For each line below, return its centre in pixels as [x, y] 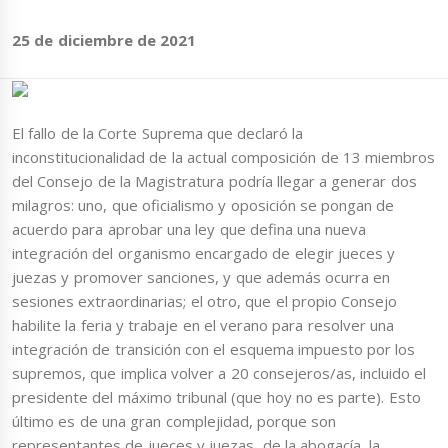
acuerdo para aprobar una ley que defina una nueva [189, 229]
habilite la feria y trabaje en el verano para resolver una [203, 325]
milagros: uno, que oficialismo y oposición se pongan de [203, 205]
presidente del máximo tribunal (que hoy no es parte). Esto [216, 397]
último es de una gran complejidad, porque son [174, 421]
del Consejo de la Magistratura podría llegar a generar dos [214, 181]
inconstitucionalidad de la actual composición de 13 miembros [224, 157]
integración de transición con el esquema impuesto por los [214, 349]
